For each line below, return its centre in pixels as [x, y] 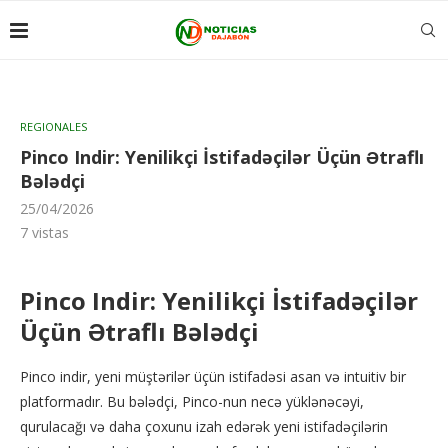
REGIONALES [53, 126]
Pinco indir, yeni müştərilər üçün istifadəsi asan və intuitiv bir [213, 376]
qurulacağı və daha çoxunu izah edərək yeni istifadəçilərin [204, 426]
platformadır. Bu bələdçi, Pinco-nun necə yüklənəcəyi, [192, 401]
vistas [48, 232]
